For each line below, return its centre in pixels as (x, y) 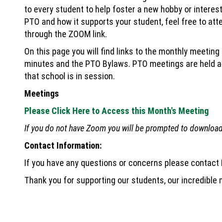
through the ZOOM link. (66, 34)
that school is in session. (71, 76)
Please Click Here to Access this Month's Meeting (117, 111)
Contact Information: (64, 146)
